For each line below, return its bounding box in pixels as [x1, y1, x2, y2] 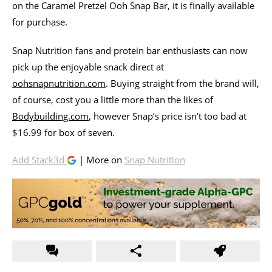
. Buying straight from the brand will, [106, 76, 259, 89]
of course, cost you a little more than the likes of [12, 93, 213, 106]
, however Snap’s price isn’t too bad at [89, 109, 246, 122]
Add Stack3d [12, 153, 67, 166]
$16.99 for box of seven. [12, 126, 115, 138]
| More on [76, 153, 124, 166]
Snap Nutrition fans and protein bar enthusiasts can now [12, 44, 248, 56]
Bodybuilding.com [12, 109, 89, 122]
